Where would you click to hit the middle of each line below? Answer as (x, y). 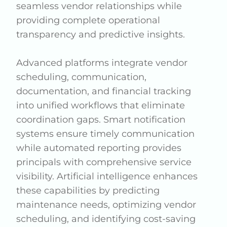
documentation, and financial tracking (104, 91)
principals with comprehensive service (104, 162)
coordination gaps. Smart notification (101, 120)
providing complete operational (88, 21)
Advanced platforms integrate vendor (102, 63)
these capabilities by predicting (88, 191)
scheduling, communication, (82, 77)
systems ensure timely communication (106, 134)
